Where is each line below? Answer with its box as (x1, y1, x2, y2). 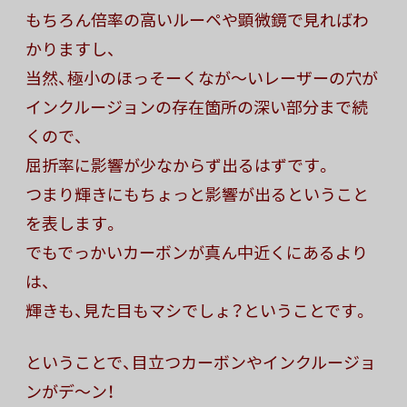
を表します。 (25, 211, 120, 236)
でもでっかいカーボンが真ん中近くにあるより (25, 240, 368, 265)
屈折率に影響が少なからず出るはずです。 (25, 153, 333, 178)
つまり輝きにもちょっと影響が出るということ (25, 182, 369, 207)
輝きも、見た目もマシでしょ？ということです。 (25, 298, 370, 323)
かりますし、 (25, 36, 116, 62)
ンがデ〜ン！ (25, 379, 114, 404)
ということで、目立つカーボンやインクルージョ (25, 350, 376, 375)
